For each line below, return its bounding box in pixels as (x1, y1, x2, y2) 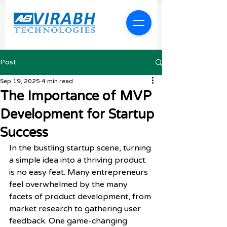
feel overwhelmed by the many (9, 179, 130, 190)
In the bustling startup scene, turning (9, 143, 153, 153)
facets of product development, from (9, 192, 153, 202)
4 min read (42, 78, 73, 85)
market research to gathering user (9, 204, 143, 214)
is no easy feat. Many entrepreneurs (9, 167, 150, 177)
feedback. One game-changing (9, 216, 129, 226)
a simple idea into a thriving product (9, 155, 147, 165)
